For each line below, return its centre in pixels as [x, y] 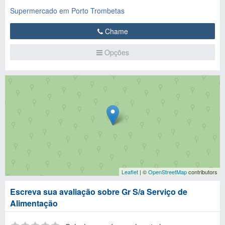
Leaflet [130, 172]
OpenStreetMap [167, 172]
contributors [202, 172]
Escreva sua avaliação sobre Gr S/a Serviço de [99, 192]
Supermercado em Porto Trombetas [67, 11]
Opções [116, 52]
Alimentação [34, 203]
